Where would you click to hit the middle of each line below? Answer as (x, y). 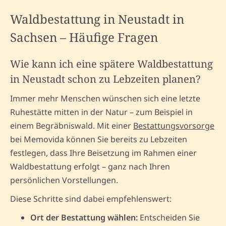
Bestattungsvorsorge (174, 125)
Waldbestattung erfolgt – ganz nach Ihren (90, 166)
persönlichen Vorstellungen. (64, 180)
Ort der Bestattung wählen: (84, 217)
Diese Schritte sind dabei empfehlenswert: (91, 199)
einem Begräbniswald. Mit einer (72, 125)
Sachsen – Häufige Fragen (84, 37)
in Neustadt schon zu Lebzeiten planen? (105, 79)
